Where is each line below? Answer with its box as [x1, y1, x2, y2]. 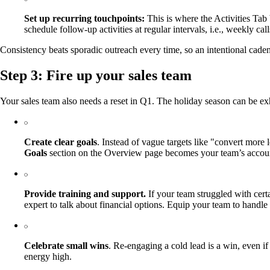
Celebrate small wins [24, 240, 108, 251]
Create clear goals [24, 137, 97, 148]
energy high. [24, 251, 72, 262]
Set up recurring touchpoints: [24, 13, 145, 24]
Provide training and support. [24, 189, 146, 199]
